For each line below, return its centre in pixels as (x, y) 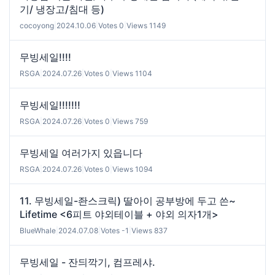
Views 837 (149, 230)
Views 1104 (132, 73)
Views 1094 (133, 169)
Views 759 (130, 121)
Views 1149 (146, 25)
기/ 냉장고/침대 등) (62, 9)
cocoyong (37, 25)
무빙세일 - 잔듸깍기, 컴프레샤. (87, 262)
